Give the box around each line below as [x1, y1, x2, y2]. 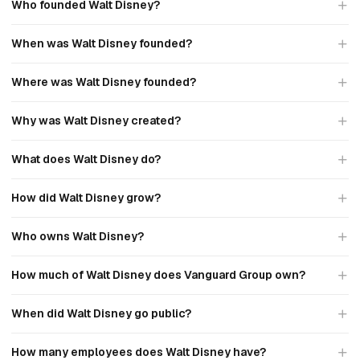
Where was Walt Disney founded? [11, 75, 196, 89]
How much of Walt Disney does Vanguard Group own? [11, 268, 305, 282]
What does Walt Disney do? [11, 152, 161, 166]
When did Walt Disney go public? [11, 306, 191, 321]
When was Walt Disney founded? [11, 36, 192, 51]
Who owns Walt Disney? [11, 229, 144, 243]
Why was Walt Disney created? [11, 113, 181, 128]
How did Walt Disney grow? [11, 190, 161, 205]
